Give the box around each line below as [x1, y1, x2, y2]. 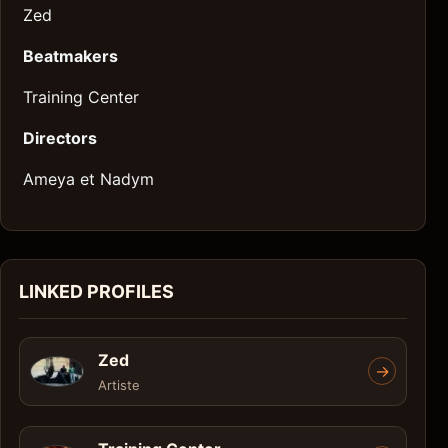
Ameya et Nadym [23, 168, 154, 189]
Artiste [98, 376, 140, 393]
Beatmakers [23, 45, 118, 66]
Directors [23, 127, 97, 148]
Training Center [23, 86, 139, 107]
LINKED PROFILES [19, 280, 174, 302]
